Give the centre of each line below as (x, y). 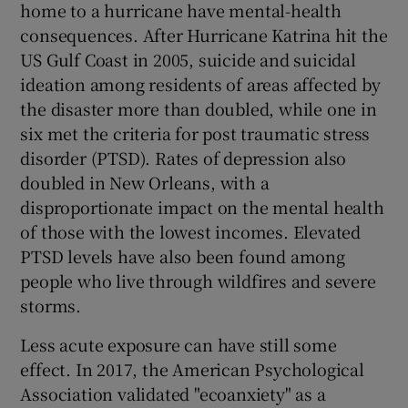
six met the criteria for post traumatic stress (195, 133)
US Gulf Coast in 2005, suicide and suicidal (188, 59)
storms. (51, 305)
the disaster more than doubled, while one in (199, 108)
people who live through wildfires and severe (198, 280)
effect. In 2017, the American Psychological (192, 368)
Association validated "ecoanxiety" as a (173, 393)
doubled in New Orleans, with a (145, 182)
